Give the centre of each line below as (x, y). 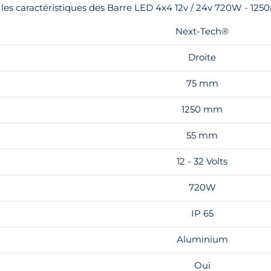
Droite (202, 57)
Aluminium (202, 239)
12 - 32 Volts (202, 161)
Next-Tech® (202, 31)
